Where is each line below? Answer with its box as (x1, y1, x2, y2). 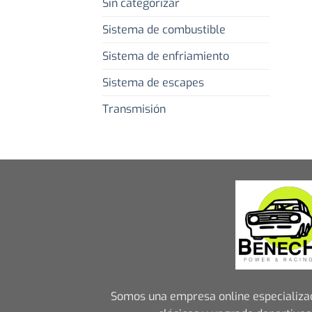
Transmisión (102, 102, 166, 117)
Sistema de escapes (102, 75, 204, 91)
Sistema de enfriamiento (102, 49, 229, 64)
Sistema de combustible (102, 22, 226, 38)
